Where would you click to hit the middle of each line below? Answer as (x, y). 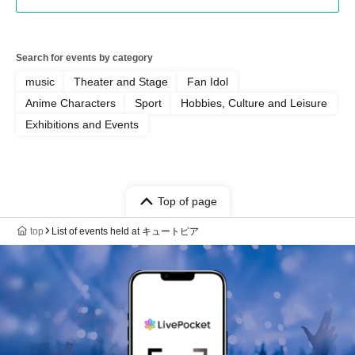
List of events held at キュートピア (125, 231)
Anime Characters (71, 103)
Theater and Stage (121, 81)
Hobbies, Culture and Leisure (254, 103)
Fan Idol (208, 81)
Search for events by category (84, 57)
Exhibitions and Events (82, 124)
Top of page (187, 201)
